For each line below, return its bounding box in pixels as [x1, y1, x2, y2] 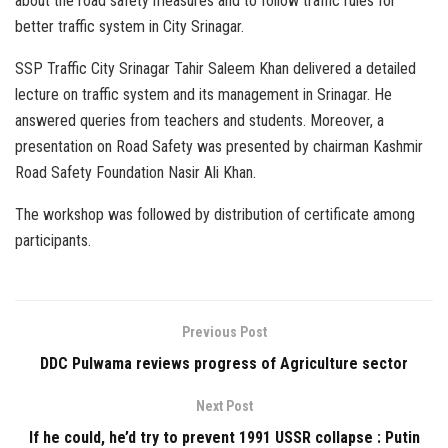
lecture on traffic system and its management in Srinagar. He [15, 84, 392, 104]
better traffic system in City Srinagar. [15, 16, 244, 36]
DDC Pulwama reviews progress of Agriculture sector [40, 353, 408, 373]
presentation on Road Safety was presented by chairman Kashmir [15, 136, 423, 156]
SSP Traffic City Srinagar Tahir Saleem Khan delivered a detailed [15, 58, 416, 78]
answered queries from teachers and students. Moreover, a [15, 110, 384, 130]
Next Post [195, 397, 253, 414]
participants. [15, 230, 91, 250]
